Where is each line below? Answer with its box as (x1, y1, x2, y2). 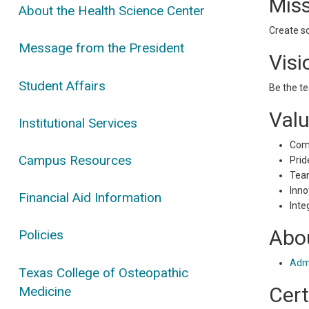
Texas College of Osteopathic (19, 264, 189, 281)
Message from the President (19, 40, 185, 57)
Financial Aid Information (19, 190, 162, 206)
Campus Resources (19, 152, 132, 168)
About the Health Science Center (19, 3, 206, 19)
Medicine (19, 283, 72, 299)
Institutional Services (19, 114, 138, 131)
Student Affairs (19, 77, 106, 94)
